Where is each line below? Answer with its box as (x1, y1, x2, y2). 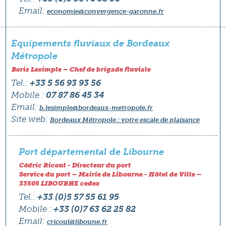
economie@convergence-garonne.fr (47, 8, 164, 15)
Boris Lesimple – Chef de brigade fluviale (11, 66, 151, 73)
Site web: (11, 114, 48, 124)
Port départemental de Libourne (19, 146, 164, 157)
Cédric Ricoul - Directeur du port (19, 161, 131, 169)
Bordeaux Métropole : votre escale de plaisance (50, 116, 200, 124)
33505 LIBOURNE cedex (19, 180, 100, 187)
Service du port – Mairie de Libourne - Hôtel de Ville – (19, 171, 202, 178)
